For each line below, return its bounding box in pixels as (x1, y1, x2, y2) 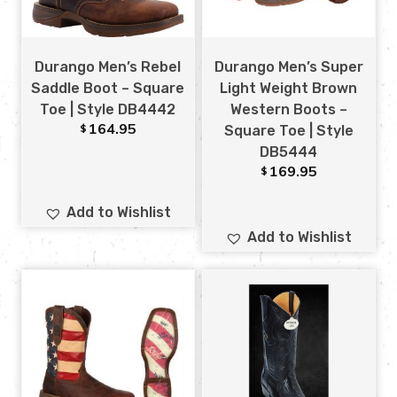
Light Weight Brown (220, 80, 358, 97)
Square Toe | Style (223, 122, 354, 140)
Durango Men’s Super (214, 58, 363, 76)
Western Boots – (230, 101, 347, 119)
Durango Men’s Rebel (35, 58, 182, 76)
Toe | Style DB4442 (40, 101, 176, 119)
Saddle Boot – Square (31, 80, 185, 97)
